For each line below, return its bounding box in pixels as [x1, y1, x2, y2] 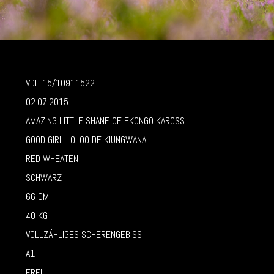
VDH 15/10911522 [26, 76, 95, 89]
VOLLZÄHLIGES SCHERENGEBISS [26, 228, 142, 241]
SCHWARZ [26, 171, 62, 184]
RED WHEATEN [26, 152, 78, 165]
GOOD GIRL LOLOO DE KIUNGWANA [26, 133, 146, 146]
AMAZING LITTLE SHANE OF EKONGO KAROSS [26, 114, 185, 127]
